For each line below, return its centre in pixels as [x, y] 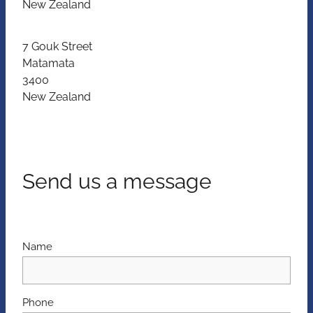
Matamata [49, 63]
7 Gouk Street [57, 46]
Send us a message [117, 179]
